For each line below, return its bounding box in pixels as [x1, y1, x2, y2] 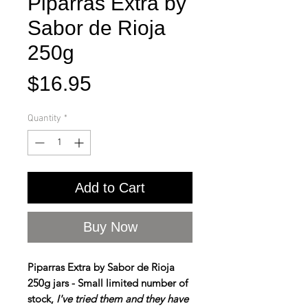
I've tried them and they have [56, 292, 188, 306]
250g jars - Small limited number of [27, 276, 188, 290]
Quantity [27, 113, 61, 125]
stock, [27, 292, 56, 306]
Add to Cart [75, 180, 145, 196]
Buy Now [82, 219, 137, 235]
